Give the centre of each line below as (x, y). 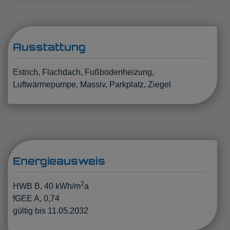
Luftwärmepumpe (44, 84)
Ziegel (159, 84)
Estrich (25, 72)
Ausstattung (49, 47)
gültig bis (29, 210)
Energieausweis (59, 161)
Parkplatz (127, 84)
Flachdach (61, 72)
